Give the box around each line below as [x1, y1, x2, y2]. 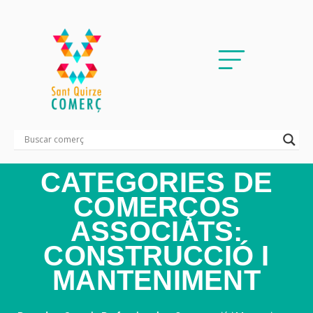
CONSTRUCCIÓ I [43, 240, 270, 271]
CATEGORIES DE [40, 166, 273, 198]
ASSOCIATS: [70, 215, 243, 247]
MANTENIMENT [52, 264, 261, 296]
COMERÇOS [73, 191, 240, 222]
